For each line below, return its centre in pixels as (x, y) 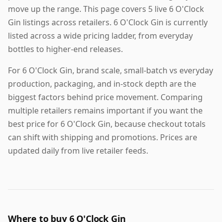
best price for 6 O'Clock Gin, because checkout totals (107, 124)
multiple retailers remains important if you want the (105, 111)
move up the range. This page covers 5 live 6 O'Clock (106, 9)
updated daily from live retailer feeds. (78, 151)
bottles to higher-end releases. (65, 49)
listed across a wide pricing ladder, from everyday (100, 36)
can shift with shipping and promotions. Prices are (103, 138)
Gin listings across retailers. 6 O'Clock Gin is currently (108, 23)
